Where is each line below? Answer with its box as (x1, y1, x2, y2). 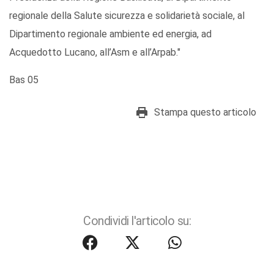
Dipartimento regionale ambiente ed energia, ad (9, 28, 212, 40)
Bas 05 (9, 74, 41, 86)
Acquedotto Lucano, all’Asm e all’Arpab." (9, 46, 180, 59)
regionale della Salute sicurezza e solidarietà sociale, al (9, 10, 245, 22)
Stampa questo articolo (154, 106, 256, 119)
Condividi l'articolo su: (83, 214, 191, 229)
